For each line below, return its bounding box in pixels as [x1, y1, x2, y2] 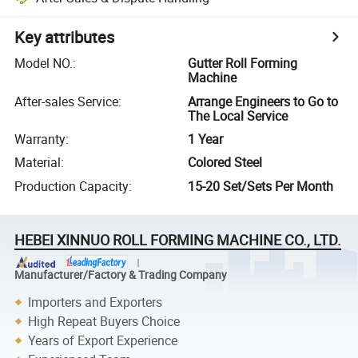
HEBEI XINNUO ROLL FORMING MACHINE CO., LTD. [14, 229, 342, 249]
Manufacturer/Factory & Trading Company [14, 268, 228, 283]
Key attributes [14, 26, 115, 49]
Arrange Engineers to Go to [188, 92, 339, 110]
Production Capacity [14, 177, 129, 195]
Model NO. [14, 54, 74, 73]
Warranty [14, 129, 66, 148]
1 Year [188, 129, 224, 148]
